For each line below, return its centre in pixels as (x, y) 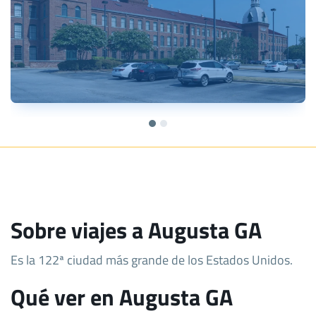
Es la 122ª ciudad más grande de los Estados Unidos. (152, 259)
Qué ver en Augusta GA (122, 297)
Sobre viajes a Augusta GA (136, 230)
